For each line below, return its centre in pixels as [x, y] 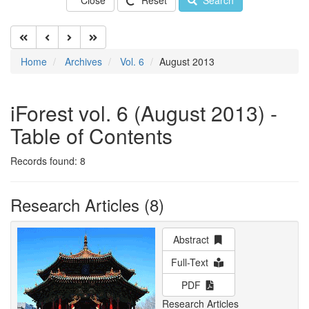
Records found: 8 [48, 161]
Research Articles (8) [87, 205]
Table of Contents [91, 136]
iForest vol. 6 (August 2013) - [144, 113]
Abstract [193, 239]
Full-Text [192, 262]
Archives [83, 61]
